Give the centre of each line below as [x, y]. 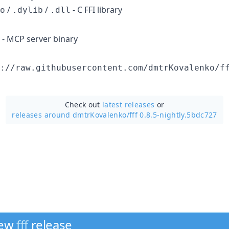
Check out [84, 104]
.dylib [28, 10]
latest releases [129, 104]
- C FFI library [96, 9]
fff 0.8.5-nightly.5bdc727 [173, 114]
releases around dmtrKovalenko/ [71, 114]
